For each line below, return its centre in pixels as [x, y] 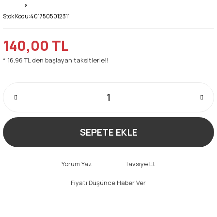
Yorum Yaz [77, 163]
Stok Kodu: [16, 16]
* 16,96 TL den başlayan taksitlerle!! [56, 60]
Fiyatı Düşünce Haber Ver [108, 182]
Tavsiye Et [140, 163]
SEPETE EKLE [108, 132]
